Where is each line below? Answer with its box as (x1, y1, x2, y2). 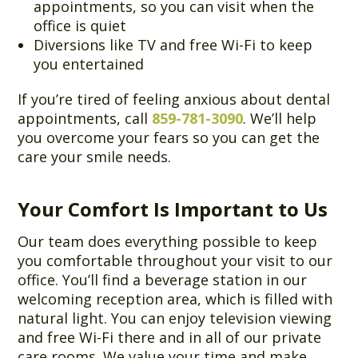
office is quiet (34, 15, 127, 35)
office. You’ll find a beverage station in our (18, 269, 308, 289)
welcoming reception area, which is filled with (18, 288, 333, 308)
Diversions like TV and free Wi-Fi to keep (34, 34, 313, 54)
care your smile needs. (18, 146, 172, 166)
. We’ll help (243, 108, 317, 128)
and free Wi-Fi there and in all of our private (18, 327, 322, 347)
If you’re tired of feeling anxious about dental (18, 89, 331, 109)
